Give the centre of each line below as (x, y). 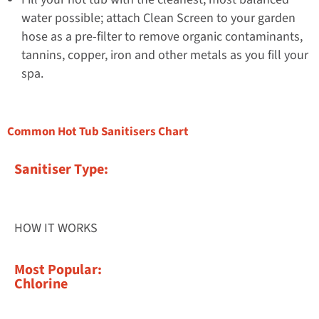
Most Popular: (58, 270)
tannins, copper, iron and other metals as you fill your (165, 56)
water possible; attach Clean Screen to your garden (158, 19)
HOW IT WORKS (56, 229)
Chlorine (41, 284)
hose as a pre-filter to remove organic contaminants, (162, 37)
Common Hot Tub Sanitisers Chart (98, 132)
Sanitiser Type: (61, 170)
